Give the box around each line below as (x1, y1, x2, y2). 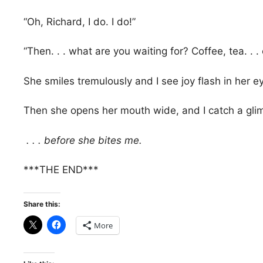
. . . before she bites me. (23, 134, 142, 146)
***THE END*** (23, 164, 99, 176)
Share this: (23, 199, 60, 208)
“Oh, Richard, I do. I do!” (23, 15, 136, 28)
